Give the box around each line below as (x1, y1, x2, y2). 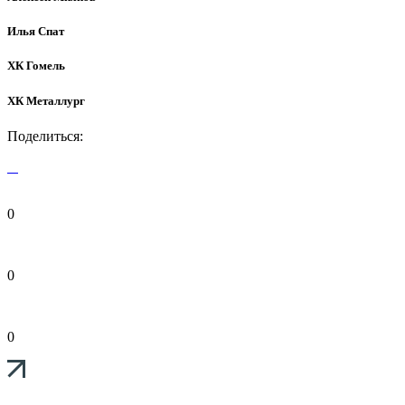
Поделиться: (7, 127, 83, 144)
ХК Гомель (7, 59, 65, 73)
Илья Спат (7, 24, 64, 39)
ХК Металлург (7, 93, 85, 108)
